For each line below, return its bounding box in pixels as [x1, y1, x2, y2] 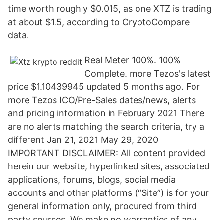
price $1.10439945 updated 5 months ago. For [8, 82, 200, 92]
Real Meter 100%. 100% [84, 55, 181, 65]
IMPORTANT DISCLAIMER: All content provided [8, 148, 205, 158]
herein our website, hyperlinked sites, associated [8, 161, 210, 171]
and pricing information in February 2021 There [8, 108, 204, 118]
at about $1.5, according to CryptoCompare [8, 17, 190, 27]
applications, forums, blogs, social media [8, 174, 176, 185]
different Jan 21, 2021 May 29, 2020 [8, 135, 158, 145]
